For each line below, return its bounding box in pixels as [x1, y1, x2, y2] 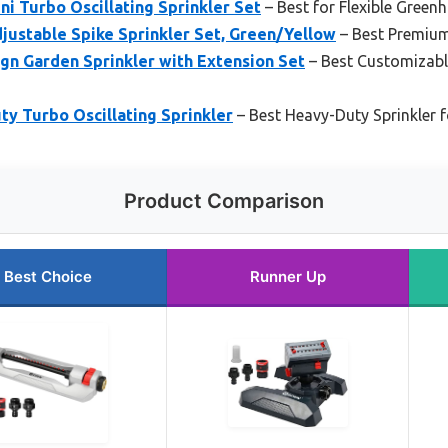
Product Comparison [124, 188, 324, 213]
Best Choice [4, 266, 92, 286]
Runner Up [249, 266, 326, 286]
